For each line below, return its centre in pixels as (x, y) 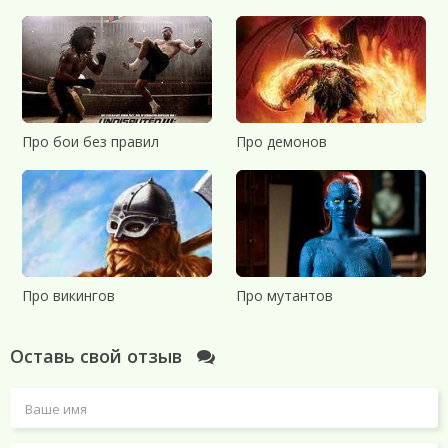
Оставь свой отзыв (98, 355)
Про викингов (68, 295)
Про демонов (281, 141)
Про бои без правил (90, 141)
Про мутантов (284, 295)
